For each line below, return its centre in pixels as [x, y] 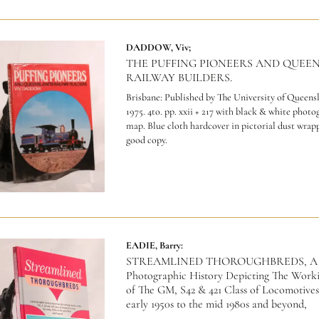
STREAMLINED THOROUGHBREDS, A [221, 261]
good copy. [146, 140]
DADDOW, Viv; [158, 48]
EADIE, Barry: [154, 245]
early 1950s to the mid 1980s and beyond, [216, 304]
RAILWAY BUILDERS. [179, 78]
